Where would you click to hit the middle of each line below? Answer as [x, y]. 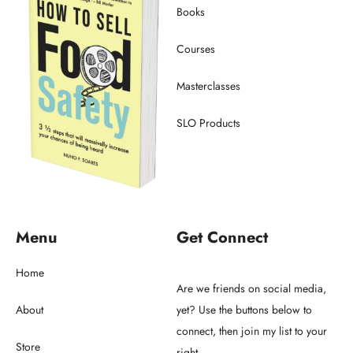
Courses [196, 49]
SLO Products [208, 123]
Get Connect [222, 237]
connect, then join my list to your [252, 331]
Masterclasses [208, 86]
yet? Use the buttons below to [244, 309]
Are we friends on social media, [251, 288]
